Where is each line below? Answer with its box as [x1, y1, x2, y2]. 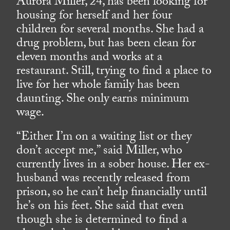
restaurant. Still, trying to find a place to [16, 62, 212, 83]
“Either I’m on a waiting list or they [16, 127, 192, 149]
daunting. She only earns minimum [16, 89, 189, 111]
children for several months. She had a [16, 20, 204, 42]
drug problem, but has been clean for [16, 34, 196, 55]
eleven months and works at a [16, 48, 163, 69]
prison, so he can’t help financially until [16, 183, 207, 204]
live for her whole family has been [16, 75, 180, 97]
